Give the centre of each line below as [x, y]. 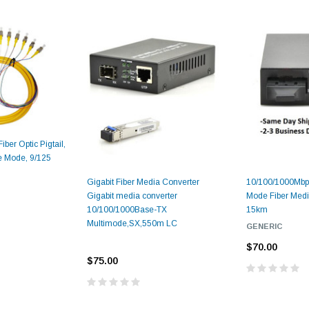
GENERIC [265, 226]
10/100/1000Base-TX [127, 209]
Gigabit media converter [132, 196]
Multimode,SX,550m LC [132, 223]
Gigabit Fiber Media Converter [143, 182]
